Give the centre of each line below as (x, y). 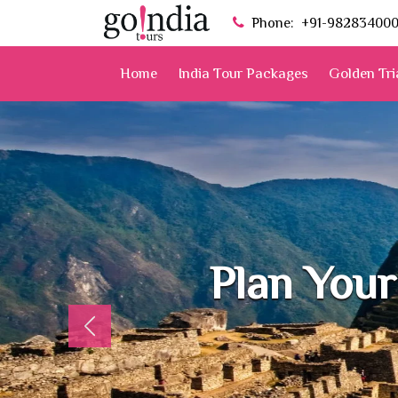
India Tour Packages (243, 73)
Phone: (273, 23)
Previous (115, 338)
